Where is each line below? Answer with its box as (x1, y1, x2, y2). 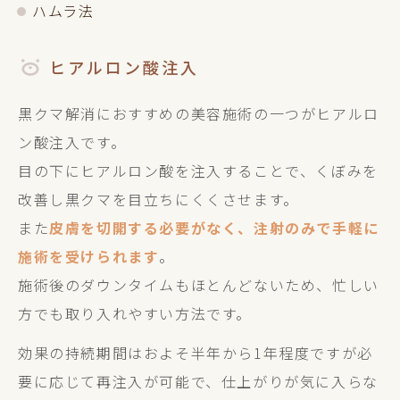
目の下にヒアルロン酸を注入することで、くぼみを (18, 160, 379, 181)
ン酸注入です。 (18, 131, 127, 153)
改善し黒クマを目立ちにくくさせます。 (18, 188, 299, 210)
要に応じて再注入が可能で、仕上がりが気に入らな (18, 371, 379, 392)
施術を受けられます (18, 246, 160, 267)
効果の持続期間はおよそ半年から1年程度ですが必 (18, 342, 373, 363)
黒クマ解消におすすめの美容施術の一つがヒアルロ (18, 103, 379, 124)
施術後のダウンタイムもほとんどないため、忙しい (18, 274, 379, 296)
